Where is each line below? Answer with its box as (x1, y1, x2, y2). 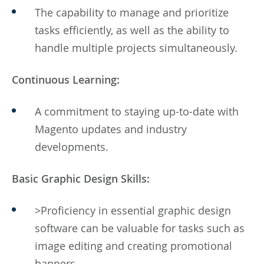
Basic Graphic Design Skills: (12, 171, 150, 186)
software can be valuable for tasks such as (35, 220, 245, 235)
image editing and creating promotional (35, 238, 232, 253)
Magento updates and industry (35, 121, 187, 136)
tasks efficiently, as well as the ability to (35, 22, 229, 37)
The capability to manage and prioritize (35, 5, 229, 19)
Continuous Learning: (12, 72, 120, 87)
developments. (35, 139, 108, 154)
